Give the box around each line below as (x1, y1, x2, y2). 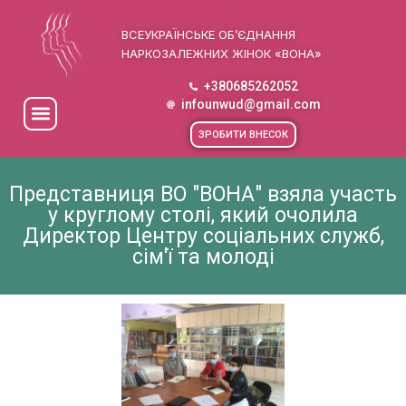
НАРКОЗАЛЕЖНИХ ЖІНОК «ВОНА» (121, 45, 323, 61)
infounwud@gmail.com (180, 97, 321, 112)
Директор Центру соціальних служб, (22, 224, 384, 249)
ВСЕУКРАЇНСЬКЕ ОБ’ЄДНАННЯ (121, 26, 296, 42)
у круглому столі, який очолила (48, 203, 358, 228)
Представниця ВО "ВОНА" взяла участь (9, 182, 397, 208)
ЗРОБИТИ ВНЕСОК (198, 129, 289, 141)
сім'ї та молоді (131, 245, 275, 270)
